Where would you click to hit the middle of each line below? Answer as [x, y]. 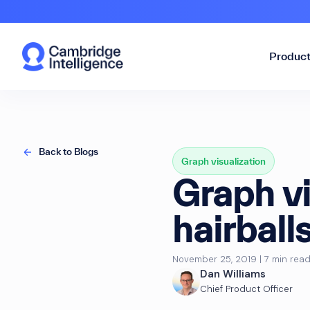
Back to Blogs [69, 152]
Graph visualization [224, 161]
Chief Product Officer [247, 289]
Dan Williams [233, 274]
